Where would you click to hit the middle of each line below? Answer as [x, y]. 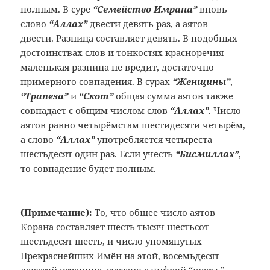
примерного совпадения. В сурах [97, 82]
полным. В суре [57, 9]
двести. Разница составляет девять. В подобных [129, 38]
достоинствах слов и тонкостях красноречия [122, 53]
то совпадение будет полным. [89, 168]
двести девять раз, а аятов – [152, 24]
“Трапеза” [45, 96]
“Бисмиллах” [207, 154]
